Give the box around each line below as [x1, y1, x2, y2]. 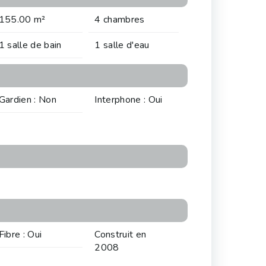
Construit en [94, 228, 147, 242]
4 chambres [94, 13, 145, 27]
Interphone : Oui [94, 93, 163, 107]
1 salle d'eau [94, 39, 150, 52]
